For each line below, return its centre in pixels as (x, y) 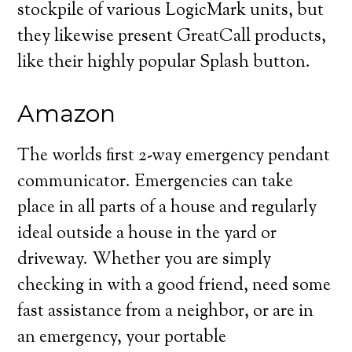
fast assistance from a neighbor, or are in (166, 312)
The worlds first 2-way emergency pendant (174, 156)
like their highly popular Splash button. (164, 63)
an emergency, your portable (122, 338)
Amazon (67, 114)
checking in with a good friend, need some (174, 286)
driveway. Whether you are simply (145, 260)
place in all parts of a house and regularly (167, 208)
